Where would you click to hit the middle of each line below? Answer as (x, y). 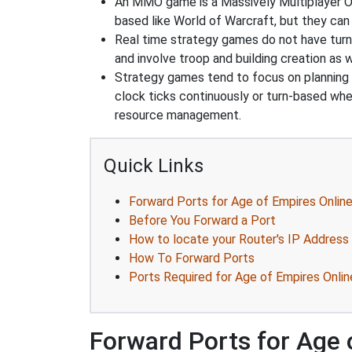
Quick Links (154, 166)
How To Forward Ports (192, 258)
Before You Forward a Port (202, 220)
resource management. (178, 115)
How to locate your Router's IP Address (239, 239)
